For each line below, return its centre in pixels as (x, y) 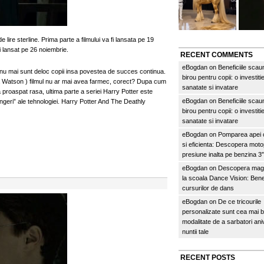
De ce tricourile (240, 202)
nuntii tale (195, 232)
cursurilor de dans (208, 188)
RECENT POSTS (208, 258)
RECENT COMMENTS (217, 55)
